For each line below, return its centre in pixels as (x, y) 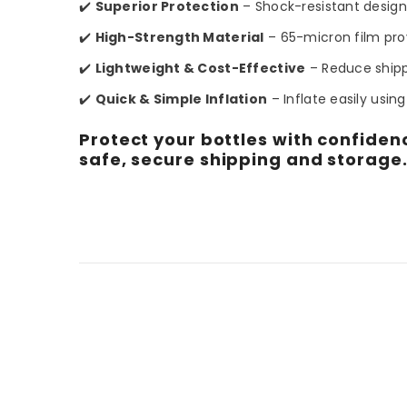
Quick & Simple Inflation (181, 99)
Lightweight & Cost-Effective (200, 68)
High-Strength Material (179, 37)
